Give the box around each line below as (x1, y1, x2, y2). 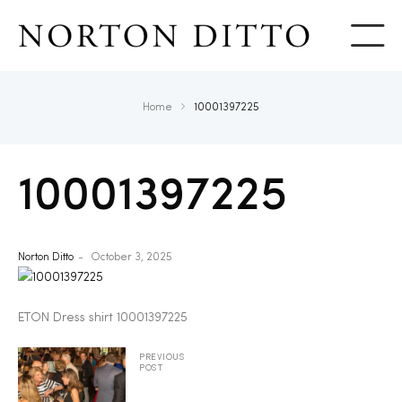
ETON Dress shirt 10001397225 (18, 311, 188, 325)
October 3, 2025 (91, 252, 172, 264)
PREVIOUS (139, 353, 186, 363)
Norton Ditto (18, 252, 74, 264)
